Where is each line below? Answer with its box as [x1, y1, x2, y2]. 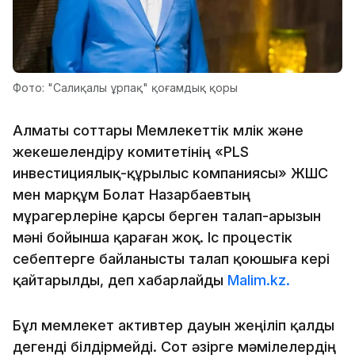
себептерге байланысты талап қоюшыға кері [13, 250, 330, 267]
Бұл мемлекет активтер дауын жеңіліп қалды [13, 316, 334, 334]
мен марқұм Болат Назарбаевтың [13, 185, 250, 203]
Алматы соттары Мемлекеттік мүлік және [13, 121, 303, 139]
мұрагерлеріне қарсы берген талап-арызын [13, 207, 321, 224]
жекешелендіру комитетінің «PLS [13, 143, 249, 160]
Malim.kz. [227, 271, 290, 288]
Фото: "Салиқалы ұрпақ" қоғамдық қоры [13, 80, 238, 94]
